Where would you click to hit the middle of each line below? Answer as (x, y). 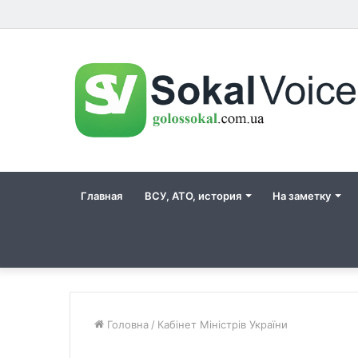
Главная (101, 195)
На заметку (302, 195)
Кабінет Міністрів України (223, 324)
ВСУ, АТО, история (193, 195)
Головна (126, 324)
